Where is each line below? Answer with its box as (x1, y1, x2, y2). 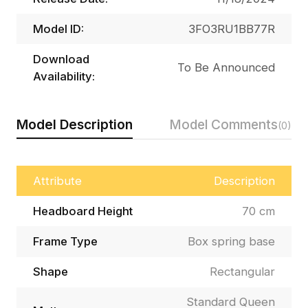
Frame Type (32, 234, 98, 248)
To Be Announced (177, 60, 276, 75)
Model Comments (169, 115, 278, 133)
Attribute (32, 173, 82, 188)
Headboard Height (32, 203, 133, 218)
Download (32, 52, 89, 66)
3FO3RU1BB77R (188, 21, 276, 36)
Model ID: (32, 21, 84, 36)
